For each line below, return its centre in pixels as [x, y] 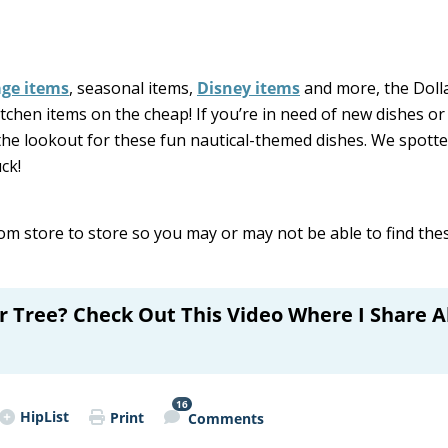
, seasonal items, [133, 88]
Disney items [248, 88]
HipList [44, 416]
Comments [226, 418]
